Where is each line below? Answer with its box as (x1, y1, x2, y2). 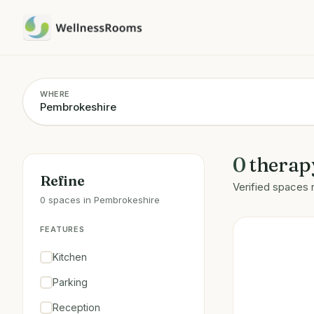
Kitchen (53, 251, 87, 263)
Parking (53, 276, 88, 288)
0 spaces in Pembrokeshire (40, 194, 160, 205)
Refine (40, 172, 85, 189)
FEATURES (40, 224, 86, 234)
